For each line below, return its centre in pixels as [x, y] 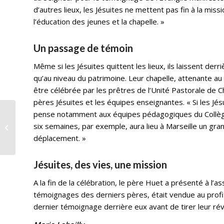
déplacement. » [60, 138]
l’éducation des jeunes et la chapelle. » [99, 21]
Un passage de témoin [83, 48]
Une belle [32, 116]
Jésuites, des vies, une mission [100, 164]
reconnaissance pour [50, 127]
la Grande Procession [50, 137]
